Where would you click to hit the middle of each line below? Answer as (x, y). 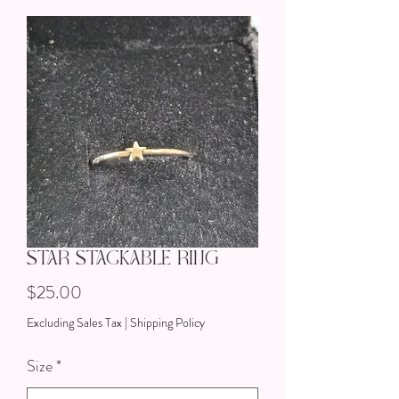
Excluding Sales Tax (74, 322)
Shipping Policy (167, 322)
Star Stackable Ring (123, 259)
